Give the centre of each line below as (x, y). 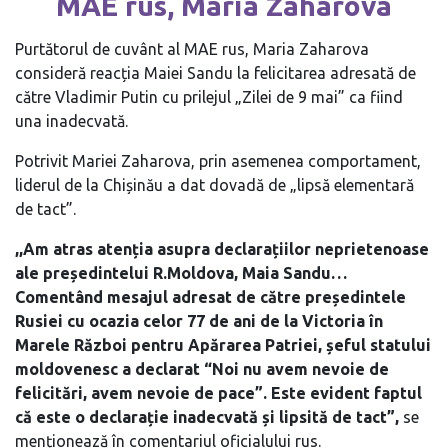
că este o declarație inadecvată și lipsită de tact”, (207, 417)
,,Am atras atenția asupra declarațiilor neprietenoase (222, 249)
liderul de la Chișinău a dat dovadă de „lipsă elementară (214, 185)
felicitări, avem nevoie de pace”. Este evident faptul (218, 393)
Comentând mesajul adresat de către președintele (210, 297)
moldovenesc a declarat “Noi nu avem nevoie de (202, 369)
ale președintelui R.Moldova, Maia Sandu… (181, 273)
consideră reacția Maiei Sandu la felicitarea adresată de (215, 73)
